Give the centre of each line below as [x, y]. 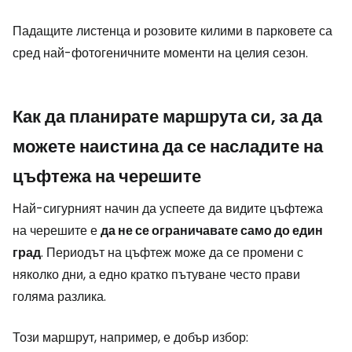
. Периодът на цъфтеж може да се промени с [172, 253]
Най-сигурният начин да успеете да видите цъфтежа [168, 209]
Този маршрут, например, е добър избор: [130, 338]
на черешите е [57, 231]
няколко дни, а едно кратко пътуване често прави [156, 275]
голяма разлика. [59, 297]
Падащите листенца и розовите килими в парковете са [172, 31]
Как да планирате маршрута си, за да [167, 117]
